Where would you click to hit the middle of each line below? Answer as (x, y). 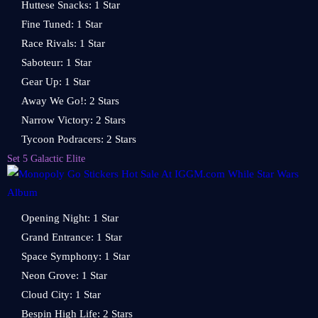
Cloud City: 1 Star (61, 295)
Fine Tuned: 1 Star (62, 24)
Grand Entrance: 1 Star (72, 237)
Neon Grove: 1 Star (64, 275)
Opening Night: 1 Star (70, 218)
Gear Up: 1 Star (56, 82)
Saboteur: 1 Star (56, 62)
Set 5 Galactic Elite (46, 158)
